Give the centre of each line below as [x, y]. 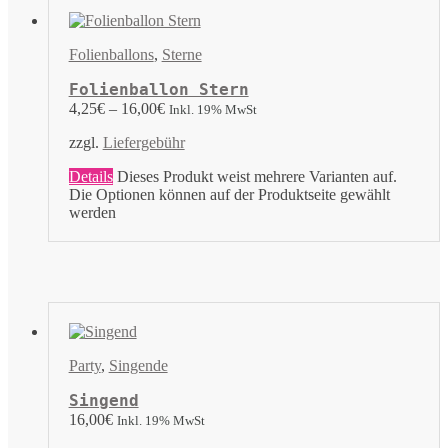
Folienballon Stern [158, 89]
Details [90, 176]
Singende [138, 365]
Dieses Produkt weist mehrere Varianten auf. [256, 176]
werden [92, 212]
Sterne [181, 54]
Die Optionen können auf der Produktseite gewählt [229, 194]
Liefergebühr [143, 142]
